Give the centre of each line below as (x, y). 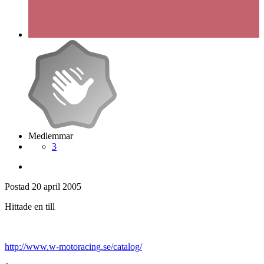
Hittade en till (30, 206)
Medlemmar (51, 136)
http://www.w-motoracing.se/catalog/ (73, 246)
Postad (18, 186)
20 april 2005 (57, 186)
